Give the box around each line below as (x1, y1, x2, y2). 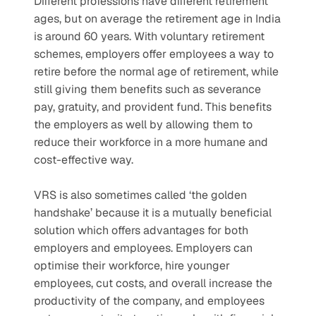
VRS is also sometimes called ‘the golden (34, 188, 247, 202)
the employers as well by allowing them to (34, 117, 253, 132)
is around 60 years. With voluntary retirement (34, 29, 265, 44)
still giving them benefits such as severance (34, 82, 261, 97)
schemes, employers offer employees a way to (34, 47, 274, 61)
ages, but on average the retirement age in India (34, 11, 281, 26)
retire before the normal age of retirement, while (34, 64, 279, 79)
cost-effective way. (34, 152, 133, 167)
